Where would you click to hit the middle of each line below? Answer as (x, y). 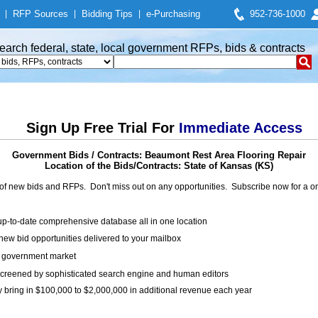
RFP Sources (40, 14)
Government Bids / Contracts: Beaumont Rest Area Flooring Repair (159, 155)
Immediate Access (240, 128)
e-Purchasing (173, 14)
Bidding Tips (107, 14)
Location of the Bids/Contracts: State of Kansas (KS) (159, 166)
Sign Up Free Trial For (102, 128)
